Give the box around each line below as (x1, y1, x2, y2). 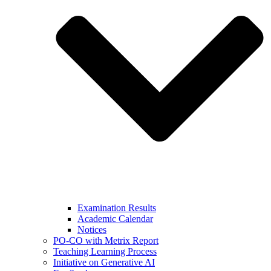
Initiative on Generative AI (53, 257, 155, 268)
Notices (77, 224, 106, 235)
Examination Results (77, 203, 156, 214)
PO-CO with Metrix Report (53, 235, 158, 246)
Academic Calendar (77, 214, 153, 224)
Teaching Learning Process (53, 246, 157, 257)
